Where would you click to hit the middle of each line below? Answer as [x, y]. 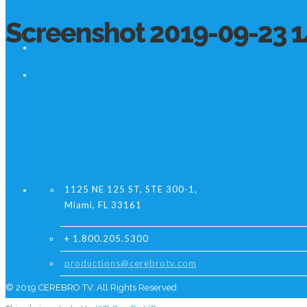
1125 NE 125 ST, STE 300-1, [131, 189]
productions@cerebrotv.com [131, 263]
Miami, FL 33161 [103, 205]
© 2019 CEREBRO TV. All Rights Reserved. [92, 287]
